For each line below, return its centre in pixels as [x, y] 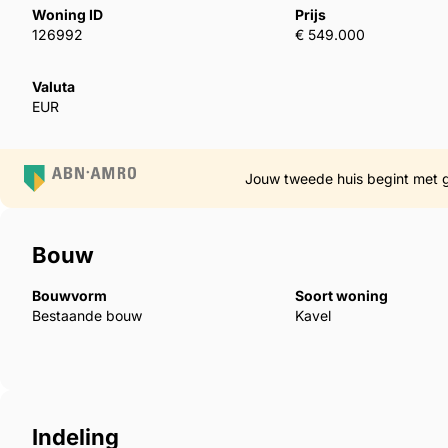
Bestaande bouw [87, 315]
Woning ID [67, 15]
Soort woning [342, 295]
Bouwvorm [69, 295]
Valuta [53, 87]
